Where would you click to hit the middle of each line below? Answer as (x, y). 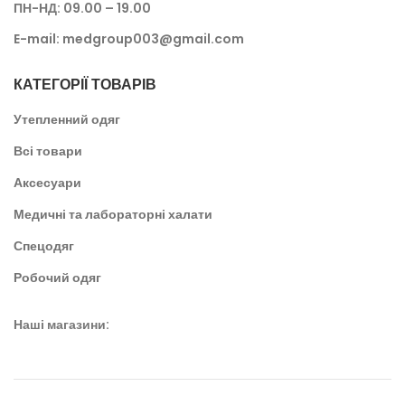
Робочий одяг (57, 278)
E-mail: (38, 39)
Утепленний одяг (67, 120)
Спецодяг (44, 246)
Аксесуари (47, 183)
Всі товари (48, 151)
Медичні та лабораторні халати (113, 215)
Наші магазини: (61, 325)
